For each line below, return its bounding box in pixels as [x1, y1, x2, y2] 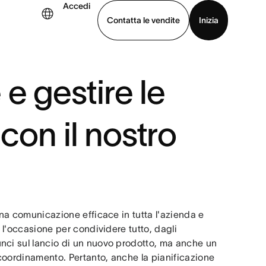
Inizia [199, 15, 218, 25]
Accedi [63, 1, 90, 11]
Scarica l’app [55, 65, 97, 73]
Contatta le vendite [107, 15, 180, 25]
